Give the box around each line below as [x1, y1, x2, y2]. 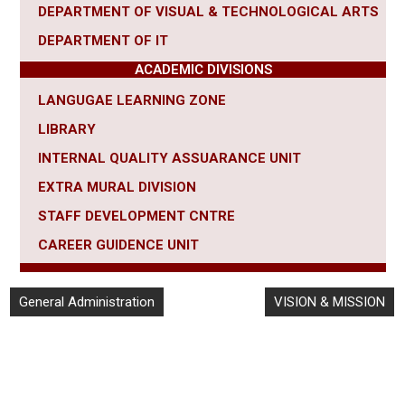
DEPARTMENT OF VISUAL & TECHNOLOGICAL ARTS [38, 4, 379, 21]
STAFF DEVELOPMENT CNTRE [38, 208, 235, 225]
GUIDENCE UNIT [96, 237, 199, 254]
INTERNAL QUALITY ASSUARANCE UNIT [38, 150, 301, 167]
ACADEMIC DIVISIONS [134, 61, 272, 79]
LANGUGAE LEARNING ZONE [38, 92, 226, 109]
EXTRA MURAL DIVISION [38, 179, 196, 196]
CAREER [38, 237, 96, 254]
